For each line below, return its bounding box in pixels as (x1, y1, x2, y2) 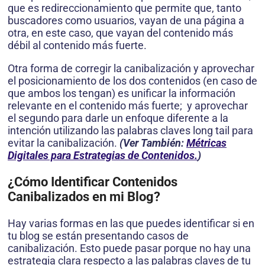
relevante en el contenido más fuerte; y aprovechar (8, 99, 248, 112)
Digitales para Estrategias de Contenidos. (8, 149, 198, 162)
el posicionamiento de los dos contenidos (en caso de (8, 75, 257, 88)
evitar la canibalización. (8, 137, 119, 150)
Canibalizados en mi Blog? (8, 189, 160, 205)
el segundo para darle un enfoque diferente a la (8, 112, 228, 125)
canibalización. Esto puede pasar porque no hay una (8, 242, 251, 255)
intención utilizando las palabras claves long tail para (8, 124, 253, 137)
